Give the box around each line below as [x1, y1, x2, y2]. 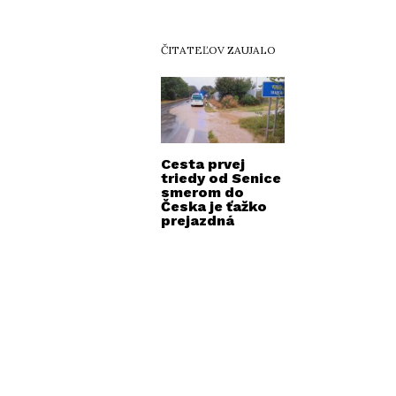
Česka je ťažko [161, 198, 267, 216]
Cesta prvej [161, 156, 245, 173]
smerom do [161, 184, 244, 202]
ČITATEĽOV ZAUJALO [161, 43, 276, 57]
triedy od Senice [161, 170, 281, 187]
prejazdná [161, 212, 234, 230]
